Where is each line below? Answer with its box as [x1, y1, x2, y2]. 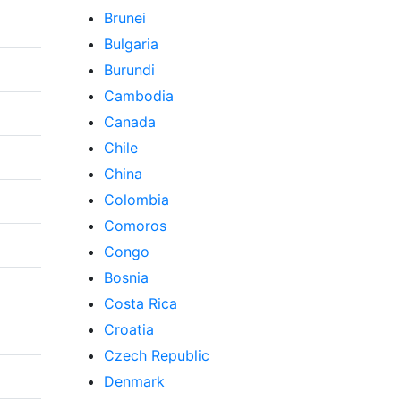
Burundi [104, 61, 155, 79]
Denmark [104, 372, 165, 390]
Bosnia [104, 269, 149, 286]
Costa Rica [104, 294, 177, 312]
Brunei [104, 9, 146, 27]
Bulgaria [104, 35, 158, 53]
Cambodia [104, 87, 174, 105]
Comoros [104, 217, 166, 235]
